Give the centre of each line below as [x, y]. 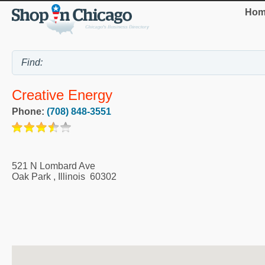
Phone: [29, 112]
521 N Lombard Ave [54, 166]
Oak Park [31, 177]
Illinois [72, 177]
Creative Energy [62, 95]
